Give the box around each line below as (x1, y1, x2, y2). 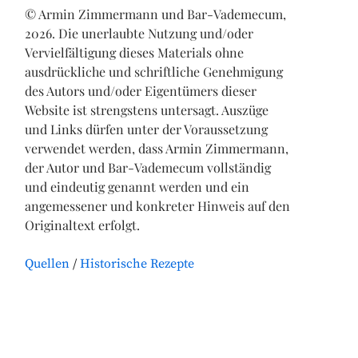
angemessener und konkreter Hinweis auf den (24, 197, 290, 214)
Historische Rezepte (79, 256, 194, 272)
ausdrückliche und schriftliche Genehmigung (24, 63, 283, 80)
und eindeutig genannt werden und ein (24, 178, 249, 195)
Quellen (24, 256, 70, 272)
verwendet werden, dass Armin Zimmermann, (24, 140, 288, 157)
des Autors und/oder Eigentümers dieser (24, 82, 257, 99)
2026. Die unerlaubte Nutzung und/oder (24, 25, 253, 42)
